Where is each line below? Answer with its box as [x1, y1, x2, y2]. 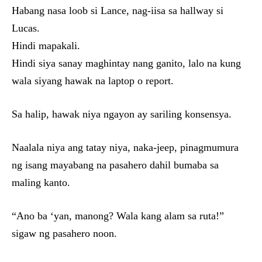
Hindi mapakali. [12, 40, 80, 51]
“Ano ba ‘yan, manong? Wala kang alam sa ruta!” [12, 210, 224, 222]
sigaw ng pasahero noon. [12, 227, 117, 239]
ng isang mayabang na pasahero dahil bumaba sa [12, 159, 219, 171]
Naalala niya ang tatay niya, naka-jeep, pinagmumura [12, 142, 239, 153]
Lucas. [12, 22, 40, 34]
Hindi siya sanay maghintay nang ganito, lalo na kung [12, 57, 241, 69]
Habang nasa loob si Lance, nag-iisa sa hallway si [12, 5, 223, 16]
